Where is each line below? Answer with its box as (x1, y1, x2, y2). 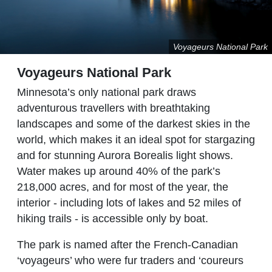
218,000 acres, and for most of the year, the (17, 180, 228, 193)
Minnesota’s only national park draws (17, 86, 196, 98)
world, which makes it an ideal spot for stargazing (17, 133, 255, 146)
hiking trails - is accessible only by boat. (17, 212, 211, 225)
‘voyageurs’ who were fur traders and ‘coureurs (17, 254, 243, 267)
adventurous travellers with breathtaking (17, 101, 210, 114)
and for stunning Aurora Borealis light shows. (17, 149, 233, 161)
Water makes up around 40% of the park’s (17, 165, 220, 177)
